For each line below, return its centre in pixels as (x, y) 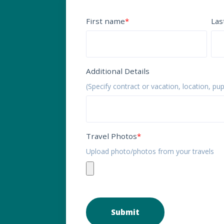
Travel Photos (111, 136)
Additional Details (118, 71)
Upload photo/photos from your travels (150, 151)
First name (105, 21)
